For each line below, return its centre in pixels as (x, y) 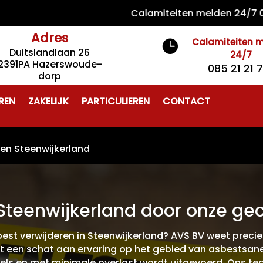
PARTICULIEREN (116, 101)
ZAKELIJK (49, 101)
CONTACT (187, 101)
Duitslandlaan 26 (50, 53)
